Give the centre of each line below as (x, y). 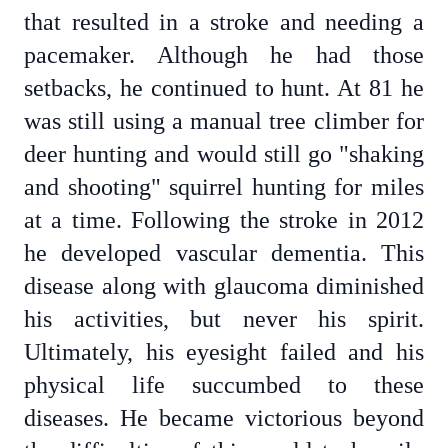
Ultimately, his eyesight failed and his (224, 352)
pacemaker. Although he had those (224, 55)
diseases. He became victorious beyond (224, 418)
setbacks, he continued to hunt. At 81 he (224, 88)
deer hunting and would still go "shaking (224, 154)
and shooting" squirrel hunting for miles (224, 187)
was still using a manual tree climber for (224, 121)
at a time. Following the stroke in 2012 (224, 220)
